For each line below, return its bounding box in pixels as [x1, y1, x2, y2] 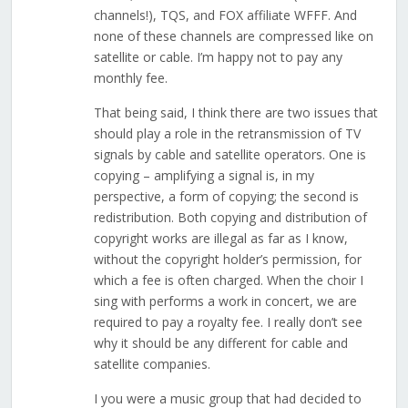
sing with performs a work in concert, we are [93, 292, 357, 311]
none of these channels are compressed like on [93, 27, 373, 46]
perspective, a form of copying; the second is [93, 188, 359, 206]
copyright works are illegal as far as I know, [93, 229, 348, 248]
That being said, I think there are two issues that [93, 104, 378, 122]
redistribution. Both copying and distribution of [93, 209, 367, 227]
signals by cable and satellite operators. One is [93, 146, 366, 164]
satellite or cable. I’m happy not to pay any [93, 48, 342, 66]
